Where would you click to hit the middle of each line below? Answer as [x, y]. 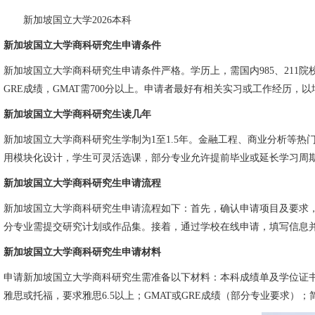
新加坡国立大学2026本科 [77, 20]
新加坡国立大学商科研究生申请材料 [82, 252]
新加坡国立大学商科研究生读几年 [77, 114]
